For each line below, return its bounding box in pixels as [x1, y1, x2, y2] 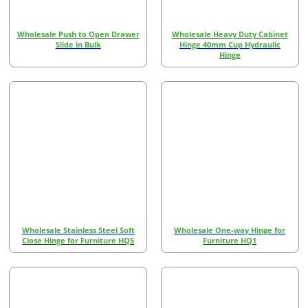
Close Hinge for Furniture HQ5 [22, 235, 135, 246]
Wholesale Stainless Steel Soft [21, 225, 135, 236]
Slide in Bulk [55, 38, 101, 49]
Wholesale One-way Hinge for [174, 225, 286, 236]
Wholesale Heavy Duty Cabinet [171, 28, 288, 39]
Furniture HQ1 [203, 235, 257, 246]
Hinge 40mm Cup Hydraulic [179, 38, 280, 49]
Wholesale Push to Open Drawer [16, 28, 140, 39]
